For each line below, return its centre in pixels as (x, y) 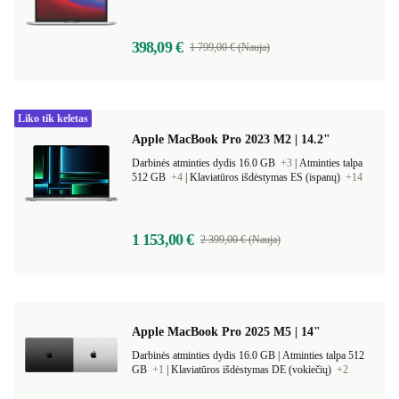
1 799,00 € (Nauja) (229, 47)
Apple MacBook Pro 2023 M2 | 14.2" (231, 139)
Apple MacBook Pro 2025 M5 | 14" (226, 332)
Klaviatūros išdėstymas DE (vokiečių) (252, 370)
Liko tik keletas (53, 118)
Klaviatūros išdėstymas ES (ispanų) (266, 177)
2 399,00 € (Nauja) (240, 240)
